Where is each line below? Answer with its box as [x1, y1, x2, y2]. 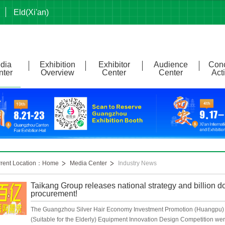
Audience [154, 60, 188, 69]
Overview [40, 68, 74, 77]
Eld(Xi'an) [14, 8, 49, 17]
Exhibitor [98, 60, 130, 69]
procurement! [31, 189, 77, 198]
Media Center [70, 160, 107, 167]
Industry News [118, 160, 157, 167]
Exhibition [39, 60, 75, 69]
